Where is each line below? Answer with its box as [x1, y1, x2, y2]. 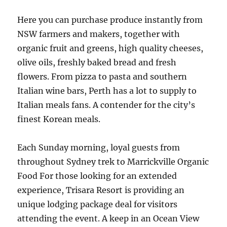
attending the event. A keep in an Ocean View [17, 213, 200, 223]
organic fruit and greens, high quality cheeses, [17, 43, 204, 53]
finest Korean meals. [17, 114, 101, 124]
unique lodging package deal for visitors [17, 199, 178, 209]
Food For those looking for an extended [17, 171, 177, 181]
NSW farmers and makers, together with [17, 29, 180, 39]
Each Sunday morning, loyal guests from [17, 142, 180, 153]
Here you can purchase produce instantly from [17, 15, 203, 25]
